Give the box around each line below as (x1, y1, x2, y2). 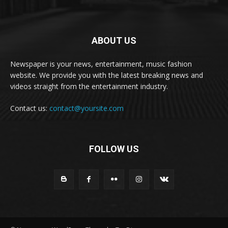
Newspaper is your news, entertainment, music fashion (10, 59, 192, 69)
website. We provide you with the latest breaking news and (10, 70, 203, 80)
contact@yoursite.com (49, 103, 124, 113)
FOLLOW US (89, 143, 139, 154)
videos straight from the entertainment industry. (10, 81, 168, 91)
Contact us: (10, 103, 49, 113)
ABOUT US (92, 35, 136, 46)
